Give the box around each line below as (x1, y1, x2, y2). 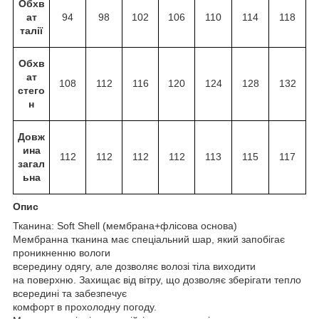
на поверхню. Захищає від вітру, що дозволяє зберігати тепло (13, 273, 301, 286)
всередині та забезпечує (13, 287, 127, 299)
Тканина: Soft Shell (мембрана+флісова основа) (13, 219, 237, 231)
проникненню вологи (13, 246, 110, 258)
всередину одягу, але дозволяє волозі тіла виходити (13, 260, 256, 272)
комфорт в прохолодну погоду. (13, 300, 157, 313)
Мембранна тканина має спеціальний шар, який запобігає (13, 233, 285, 245)
